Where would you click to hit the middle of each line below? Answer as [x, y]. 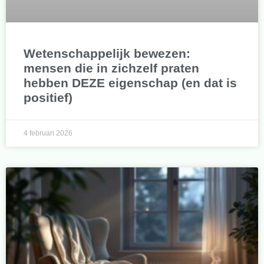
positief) [48, 97]
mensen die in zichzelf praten [111, 68]
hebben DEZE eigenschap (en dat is [130, 82]
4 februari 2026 [48, 133]
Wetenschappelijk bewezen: [107, 53]
